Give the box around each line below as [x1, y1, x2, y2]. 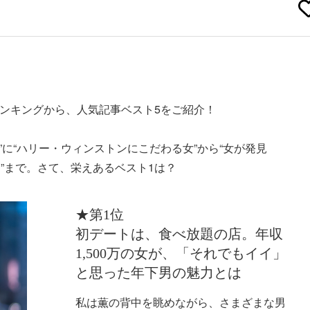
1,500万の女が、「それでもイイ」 [75, 245, 286, 261]
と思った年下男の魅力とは [75, 264, 241, 280]
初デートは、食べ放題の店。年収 [75, 226, 283, 241]
